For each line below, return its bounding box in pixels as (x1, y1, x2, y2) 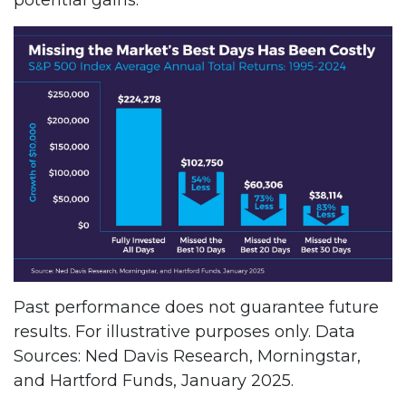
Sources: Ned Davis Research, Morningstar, (14, 345, 361, 366)
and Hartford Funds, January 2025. (14, 370, 294, 391)
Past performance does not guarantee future (14, 296, 379, 317)
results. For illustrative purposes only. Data (14, 321, 355, 342)
